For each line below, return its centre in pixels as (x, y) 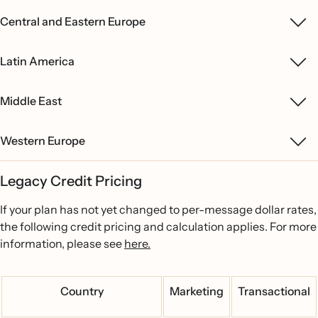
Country (82, 291)
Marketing (197, 291)
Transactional (274, 291)
